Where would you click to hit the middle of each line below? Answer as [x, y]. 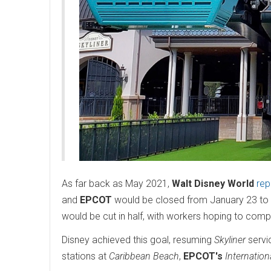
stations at [85, 256]
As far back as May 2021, [117, 184]
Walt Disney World [213, 184]
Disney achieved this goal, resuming [138, 240]
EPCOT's [203, 256]
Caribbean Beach [144, 256]
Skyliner [230, 240]
